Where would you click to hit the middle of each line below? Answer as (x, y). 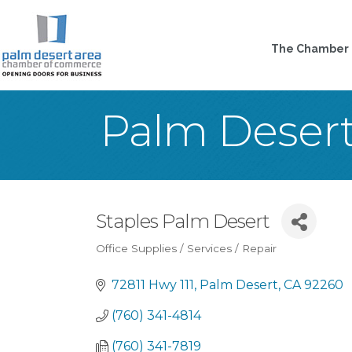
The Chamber (310, 49)
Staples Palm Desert (183, 221)
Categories (145, 261)
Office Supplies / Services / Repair (186, 248)
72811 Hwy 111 (153, 285)
